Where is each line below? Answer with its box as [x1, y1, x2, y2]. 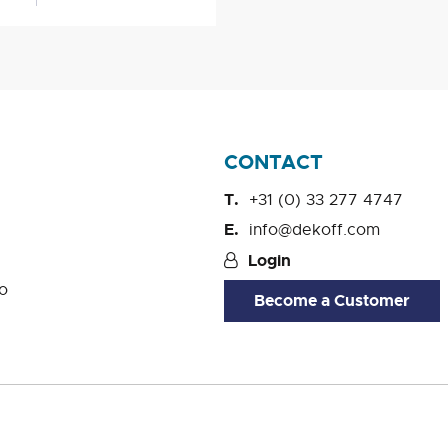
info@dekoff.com [249, 220, 380, 240]
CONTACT [224, 149, 323, 175]
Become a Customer [254, 290, 410, 311]
